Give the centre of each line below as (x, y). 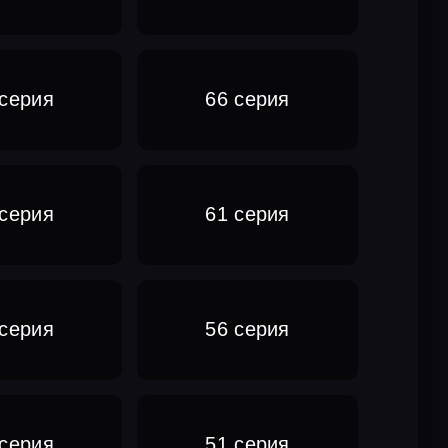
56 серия (247, 329)
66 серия (247, 99)
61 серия (247, 214)
